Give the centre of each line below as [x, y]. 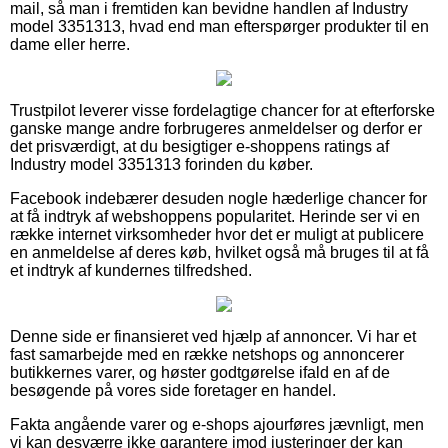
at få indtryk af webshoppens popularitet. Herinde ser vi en [215, 216]
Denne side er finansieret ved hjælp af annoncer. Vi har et [213, 336]
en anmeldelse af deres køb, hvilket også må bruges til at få [219, 252]
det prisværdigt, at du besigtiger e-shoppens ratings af [199, 146]
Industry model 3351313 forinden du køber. [161, 164]
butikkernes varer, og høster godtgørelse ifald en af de [200, 372]
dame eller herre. [70, 44]
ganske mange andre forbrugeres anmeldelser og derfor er [216, 128]
